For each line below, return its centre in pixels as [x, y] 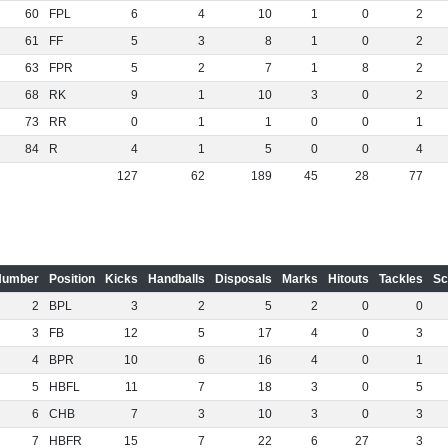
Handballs [176, 279]
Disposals [243, 279]
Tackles [400, 279]
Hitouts [348, 279]
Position [71, 279]
